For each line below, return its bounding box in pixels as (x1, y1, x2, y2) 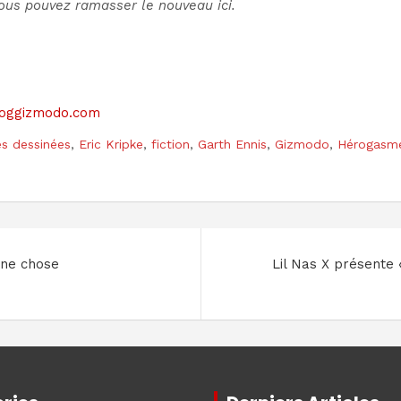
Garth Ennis (198, 137, 267, 152)
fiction (151, 137, 190, 152)
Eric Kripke (79, 137, 143, 152)
